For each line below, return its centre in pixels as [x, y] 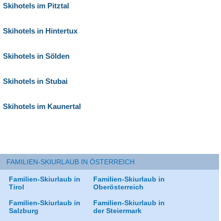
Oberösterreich [118, 187]
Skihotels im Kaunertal [42, 106]
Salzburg [23, 211]
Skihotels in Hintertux [40, 31]
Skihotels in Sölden [36, 56]
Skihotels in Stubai [35, 81]
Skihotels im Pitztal [36, 6]
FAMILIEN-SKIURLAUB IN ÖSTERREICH [71, 162]
